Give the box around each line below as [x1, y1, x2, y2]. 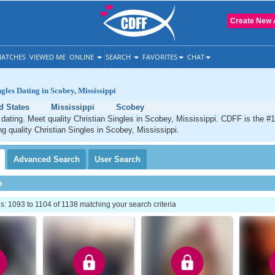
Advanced [14, 155, 53, 164]
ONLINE [69, 52, 96, 61]
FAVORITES [142, 52, 177, 61]
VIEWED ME [29, 52, 66, 61]
